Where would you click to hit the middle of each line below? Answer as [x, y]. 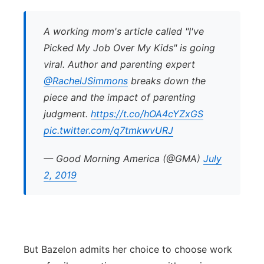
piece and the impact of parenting [120, 97]
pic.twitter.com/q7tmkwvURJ [108, 130]
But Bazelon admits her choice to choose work [128, 249]
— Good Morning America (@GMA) [123, 159]
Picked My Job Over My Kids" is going [129, 48]
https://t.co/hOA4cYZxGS [147, 114]
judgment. [67, 114]
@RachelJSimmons [86, 81]
